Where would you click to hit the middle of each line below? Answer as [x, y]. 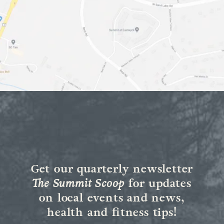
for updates [158, 184]
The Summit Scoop [79, 184]
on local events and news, [112, 198]
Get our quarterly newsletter [112, 169]
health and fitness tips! [112, 213]
